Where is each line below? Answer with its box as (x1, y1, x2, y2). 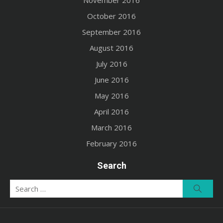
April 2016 (94, 107, 129, 117)
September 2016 (82, 27, 141, 37)
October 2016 (87, 11, 136, 21)
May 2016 (94, 91, 129, 101)
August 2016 (90, 43, 133, 53)
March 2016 (91, 122, 132, 133)
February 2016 (86, 138, 137, 149)
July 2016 (96, 59, 127, 69)
